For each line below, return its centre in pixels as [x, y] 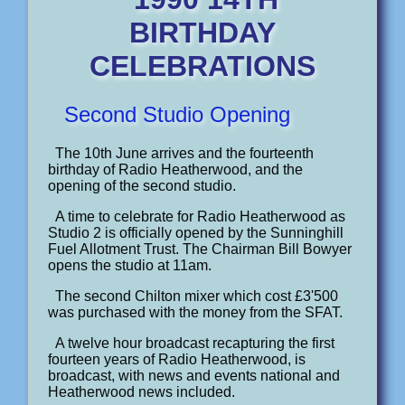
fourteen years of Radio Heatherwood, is [177, 360]
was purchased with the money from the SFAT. [196, 313]
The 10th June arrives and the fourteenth [185, 154]
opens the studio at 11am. [130, 266]
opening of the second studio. [142, 186]
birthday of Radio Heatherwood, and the [176, 170]
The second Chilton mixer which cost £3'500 [197, 297]
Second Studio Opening [178, 115]
